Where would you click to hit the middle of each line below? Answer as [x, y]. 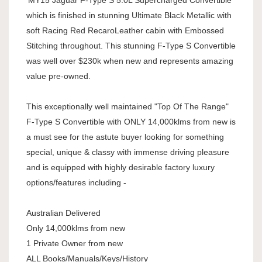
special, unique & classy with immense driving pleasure [128, 152]
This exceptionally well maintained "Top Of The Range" [127, 107]
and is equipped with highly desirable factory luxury [120, 168]
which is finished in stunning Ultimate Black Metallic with [129, 15]
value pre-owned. [58, 76]
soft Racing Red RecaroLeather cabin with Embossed [125, 31]
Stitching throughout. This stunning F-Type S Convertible [131, 46]
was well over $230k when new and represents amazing [130, 61]
